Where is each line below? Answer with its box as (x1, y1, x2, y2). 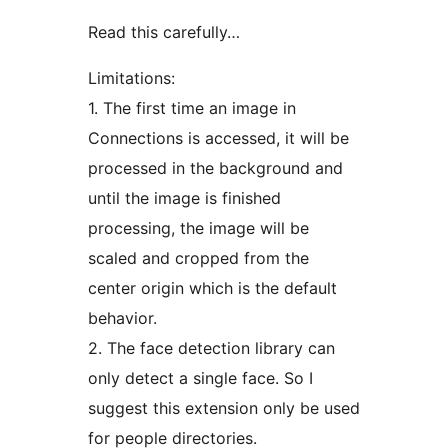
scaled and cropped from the (88, 248, 309, 269)
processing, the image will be (88, 218, 309, 239)
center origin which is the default (88, 278, 337, 299)
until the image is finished (88, 188, 281, 209)
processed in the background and (88, 158, 343, 179)
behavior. (88, 308, 157, 329)
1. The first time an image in (88, 98, 296, 119)
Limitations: (88, 68, 175, 89)
